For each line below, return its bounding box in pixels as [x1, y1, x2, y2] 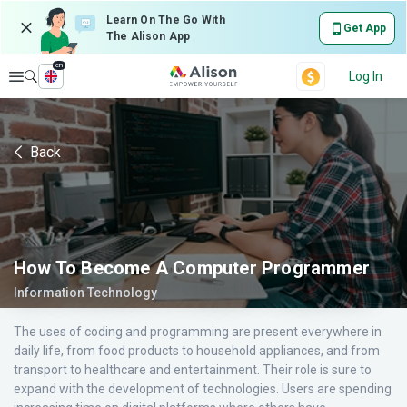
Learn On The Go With [106, 14, 225, 26]
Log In [349, 69, 382, 84]
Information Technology [14, 285, 157, 300]
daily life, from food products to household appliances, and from [14, 343, 380, 358]
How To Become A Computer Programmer [14, 257, 370, 279]
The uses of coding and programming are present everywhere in [14, 324, 382, 339]
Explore [24, 69, 69, 84]
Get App [342, 22, 386, 35]
